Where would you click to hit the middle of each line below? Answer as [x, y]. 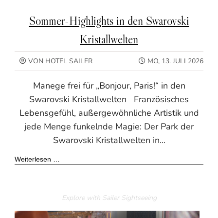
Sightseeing [139, 198]
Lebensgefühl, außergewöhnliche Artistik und [109, 113]
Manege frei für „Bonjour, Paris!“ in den [109, 85]
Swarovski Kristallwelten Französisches [109, 99]
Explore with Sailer [91, 198]
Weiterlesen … [37, 159]
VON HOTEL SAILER [59, 61]
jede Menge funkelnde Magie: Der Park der [109, 126]
